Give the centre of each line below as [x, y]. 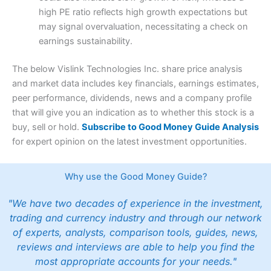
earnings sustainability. [85, 41]
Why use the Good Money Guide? [135, 177]
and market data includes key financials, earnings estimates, [135, 84]
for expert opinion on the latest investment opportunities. [129, 142]
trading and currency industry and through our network [135, 218]
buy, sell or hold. [47, 127]
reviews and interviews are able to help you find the [135, 247]
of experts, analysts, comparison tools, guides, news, [135, 233]
